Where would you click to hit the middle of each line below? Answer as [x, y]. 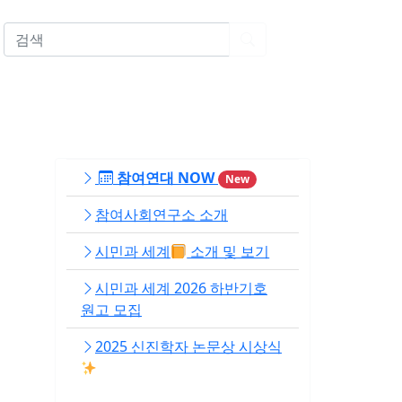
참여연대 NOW [166, 178]
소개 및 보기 [228, 252]
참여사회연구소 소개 [162, 215]
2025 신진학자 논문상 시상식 [188, 347]
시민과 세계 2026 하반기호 [181, 288]
